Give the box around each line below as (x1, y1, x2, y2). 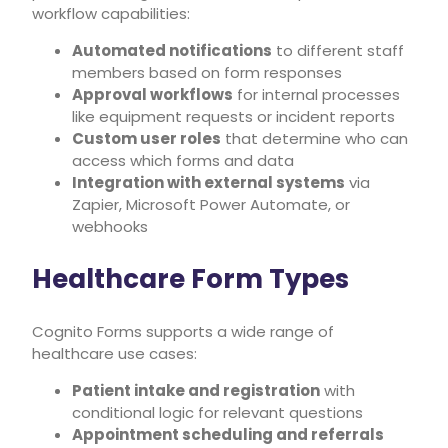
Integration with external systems (72, 171, 345, 193)
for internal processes (233, 83, 400, 105)
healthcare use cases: (32, 342, 197, 364)
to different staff (272, 39, 404, 61)
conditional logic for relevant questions (72, 401, 363, 423)
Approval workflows (72, 83, 233, 105)
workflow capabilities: (32, 2, 190, 24)
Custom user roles (72, 127, 221, 149)
